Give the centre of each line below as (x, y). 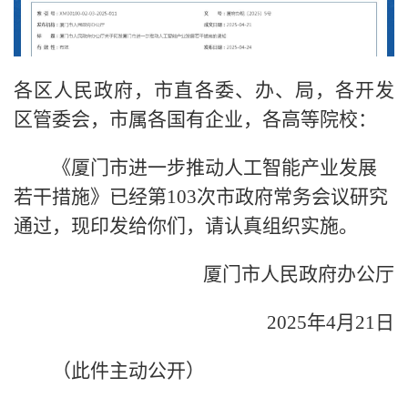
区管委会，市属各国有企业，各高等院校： (195, 119)
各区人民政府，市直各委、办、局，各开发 (204, 90)
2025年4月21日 (311, 322)
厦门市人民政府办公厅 (280, 274)
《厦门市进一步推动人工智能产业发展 (195, 167)
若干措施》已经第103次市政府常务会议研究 (201, 196)
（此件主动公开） (109, 370)
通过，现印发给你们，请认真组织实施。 (186, 225)
